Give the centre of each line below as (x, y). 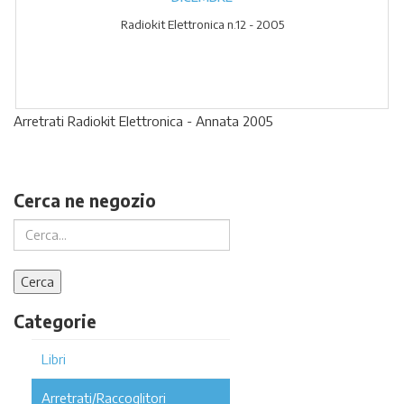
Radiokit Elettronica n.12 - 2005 (202, 24)
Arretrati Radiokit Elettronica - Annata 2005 (143, 121)
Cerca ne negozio (85, 200)
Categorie (55, 321)
